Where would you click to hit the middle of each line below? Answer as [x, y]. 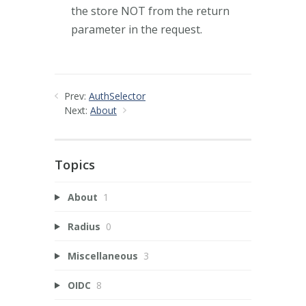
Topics [75, 164]
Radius [84, 226]
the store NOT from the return [150, 11]
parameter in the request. [137, 29]
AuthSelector [117, 96]
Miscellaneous [102, 255]
